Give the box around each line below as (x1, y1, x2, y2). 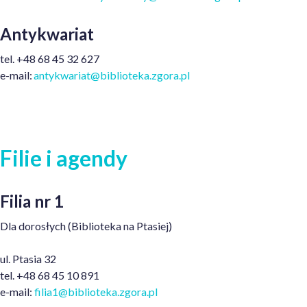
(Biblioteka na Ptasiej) (66, 219, 172, 233)
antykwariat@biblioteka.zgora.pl (34, 69, 190, 82)
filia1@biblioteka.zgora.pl (34, 285, 158, 299)
